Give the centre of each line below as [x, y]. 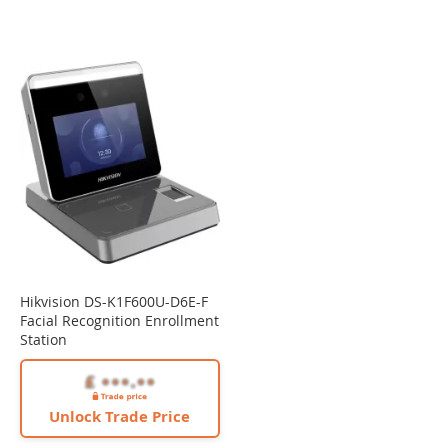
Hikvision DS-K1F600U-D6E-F [114, 302]
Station [43, 340]
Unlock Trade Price [120, 417]
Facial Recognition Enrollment [119, 321]
